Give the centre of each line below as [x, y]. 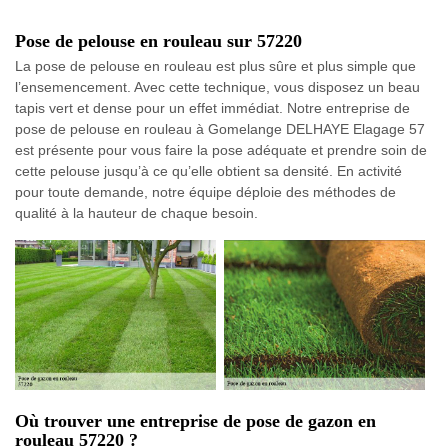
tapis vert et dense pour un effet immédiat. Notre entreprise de [212, 108]
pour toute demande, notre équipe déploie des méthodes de [205, 192]
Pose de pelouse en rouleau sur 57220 [158, 41]
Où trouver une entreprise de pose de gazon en [195, 421]
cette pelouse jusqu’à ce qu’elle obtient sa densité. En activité [208, 171]
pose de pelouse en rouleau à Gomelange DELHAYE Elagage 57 [220, 129]
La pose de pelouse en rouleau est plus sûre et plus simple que [215, 66]
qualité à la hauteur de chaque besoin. [136, 213]
